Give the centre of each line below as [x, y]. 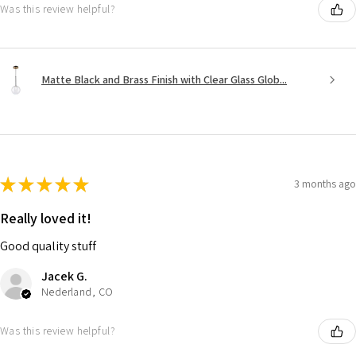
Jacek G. [64, 276]
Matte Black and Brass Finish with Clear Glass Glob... [164, 80]
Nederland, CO [77, 291]
